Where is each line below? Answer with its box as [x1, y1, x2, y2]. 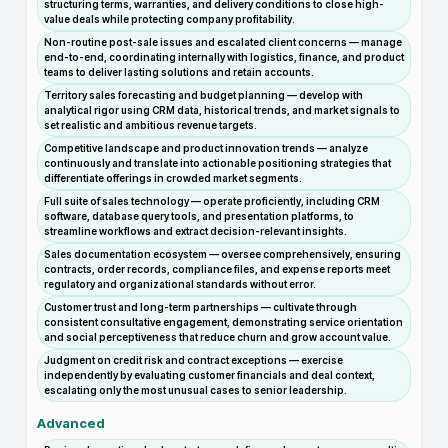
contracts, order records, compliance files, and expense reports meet [44, 263, 390, 275]
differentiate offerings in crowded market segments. [44, 172, 302, 184]
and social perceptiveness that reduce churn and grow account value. [44, 331, 391, 343]
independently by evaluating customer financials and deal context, [44, 369, 375, 381]
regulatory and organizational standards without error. [44, 278, 316, 290]
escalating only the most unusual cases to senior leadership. [44, 384, 347, 396]
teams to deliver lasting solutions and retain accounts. [44, 66, 314, 78]
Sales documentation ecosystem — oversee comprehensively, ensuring [44, 248, 401, 260]
